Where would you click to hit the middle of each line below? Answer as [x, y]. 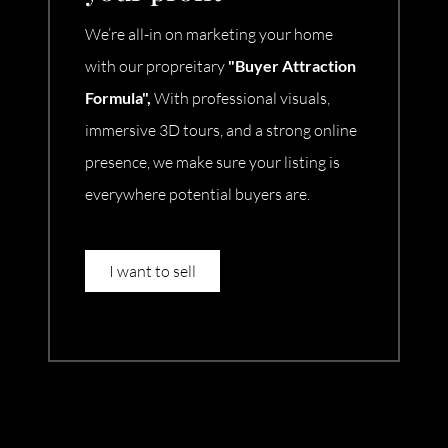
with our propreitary [155, 66]
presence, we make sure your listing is [212, 162]
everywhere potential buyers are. [197, 194]
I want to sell [152, 271]
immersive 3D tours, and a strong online [221, 130]
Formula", [119, 98]
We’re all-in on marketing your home [209, 34]
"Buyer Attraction [290, 66]
